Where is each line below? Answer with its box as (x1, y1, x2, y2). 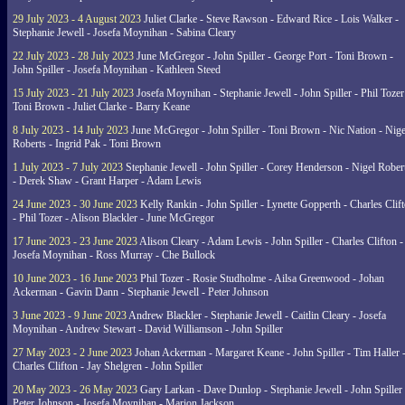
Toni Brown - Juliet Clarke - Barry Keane (13, 100, 190, 113)
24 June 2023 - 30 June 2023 (13, 198, 137, 211)
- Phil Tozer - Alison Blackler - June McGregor (13, 212, 214, 224)
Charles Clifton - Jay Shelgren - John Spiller (13, 360, 202, 372)
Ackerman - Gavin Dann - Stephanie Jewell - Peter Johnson (13, 286, 268, 298)
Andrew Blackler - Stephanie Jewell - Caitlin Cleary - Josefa (127, 309, 386, 322)
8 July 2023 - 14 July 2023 (13, 124, 128, 137)
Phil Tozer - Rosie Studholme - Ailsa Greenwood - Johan (137, 272, 384, 285)
